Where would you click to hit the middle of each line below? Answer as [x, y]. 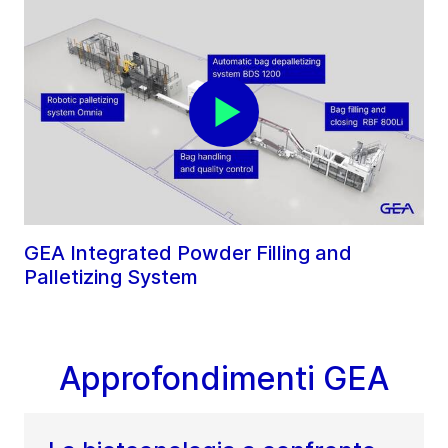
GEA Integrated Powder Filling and [188, 252]
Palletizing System [111, 276]
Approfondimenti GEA [224, 378]
